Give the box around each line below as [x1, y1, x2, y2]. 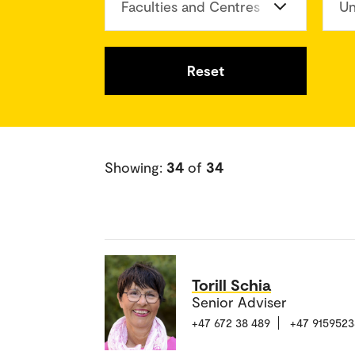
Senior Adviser [192, 292, 287, 311]
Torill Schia [192, 274, 271, 294]
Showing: [105, 158, 166, 176]
